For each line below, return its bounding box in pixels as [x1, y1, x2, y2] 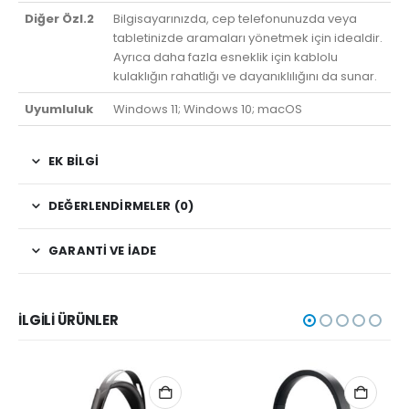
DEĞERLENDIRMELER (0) [48, 197, 194, 215]
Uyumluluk [25, 100, 94, 119]
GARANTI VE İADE [48, 242, 157, 260]
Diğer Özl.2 [25, 10, 95, 28]
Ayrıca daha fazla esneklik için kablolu [113, 48, 339, 67]
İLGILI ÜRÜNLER [18, 310, 119, 330]
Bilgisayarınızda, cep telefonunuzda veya [113, 10, 358, 28]
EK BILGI [48, 152, 100, 171]
